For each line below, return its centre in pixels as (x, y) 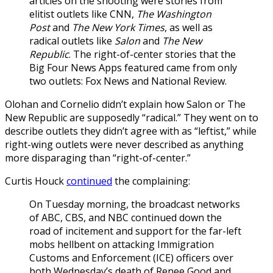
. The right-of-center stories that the (152, 54)
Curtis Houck (36, 181)
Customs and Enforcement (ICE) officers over (131, 257)
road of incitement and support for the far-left (135, 231)
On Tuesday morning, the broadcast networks (135, 204)
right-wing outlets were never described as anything (124, 144)
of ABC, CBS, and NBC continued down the (126, 217)
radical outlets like (72, 41)
